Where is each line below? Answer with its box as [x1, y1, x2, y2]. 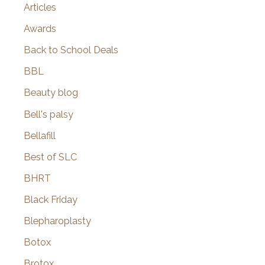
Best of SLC [24, 151, 77, 163]
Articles [24, 2, 56, 14]
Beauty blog [24, 87, 78, 99]
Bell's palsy [24, 108, 73, 120]
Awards [24, 23, 56, 35]
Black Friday [24, 193, 77, 205]
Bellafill [24, 130, 56, 141]
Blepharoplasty [24, 215, 91, 227]
